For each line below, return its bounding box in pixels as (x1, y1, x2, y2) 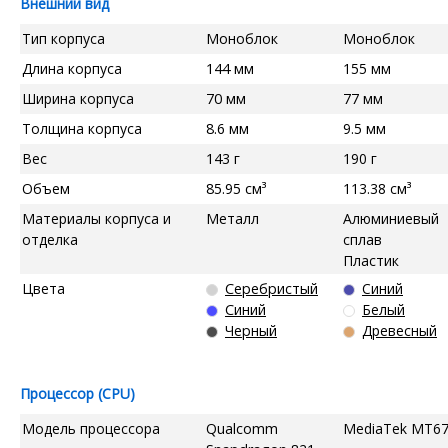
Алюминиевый (343, 208, 439, 228)
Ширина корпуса (22, 88, 134, 108)
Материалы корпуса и (22, 208, 171, 228)
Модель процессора (22, 418, 160, 438)
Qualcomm (206, 418, 278, 438)
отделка (22, 229, 78, 249)
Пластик (343, 250, 399, 270)
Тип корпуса (22, 28, 105, 48)
